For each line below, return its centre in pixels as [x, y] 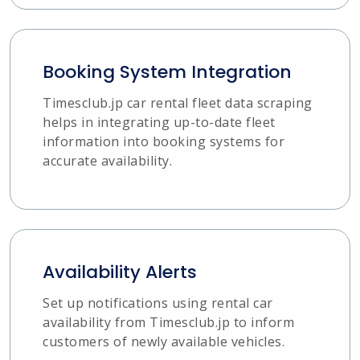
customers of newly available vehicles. [164, 341]
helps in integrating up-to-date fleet [159, 122]
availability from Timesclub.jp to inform [168, 322]
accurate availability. [107, 160]
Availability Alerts [120, 272]
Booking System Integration [167, 72]
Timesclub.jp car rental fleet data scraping [178, 102]
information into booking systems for [164, 141]
